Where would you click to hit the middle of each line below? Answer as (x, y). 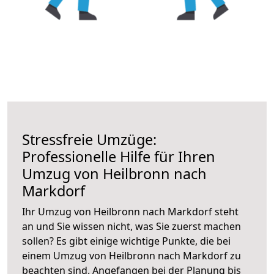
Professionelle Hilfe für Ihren (119, 156)
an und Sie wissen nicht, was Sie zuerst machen (131, 226)
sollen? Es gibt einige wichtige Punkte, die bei (126, 241)
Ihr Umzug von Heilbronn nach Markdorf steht (130, 211)
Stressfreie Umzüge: (89, 139)
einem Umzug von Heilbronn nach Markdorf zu (131, 255)
